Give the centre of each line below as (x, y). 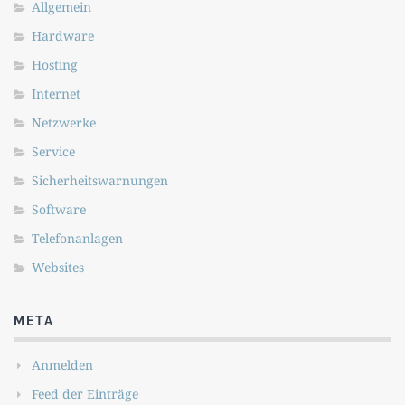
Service (53, 151)
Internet (56, 93)
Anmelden (62, 364)
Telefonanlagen (77, 238)
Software (59, 209)
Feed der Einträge (85, 393)
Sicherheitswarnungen (100, 180)
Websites (58, 267)
